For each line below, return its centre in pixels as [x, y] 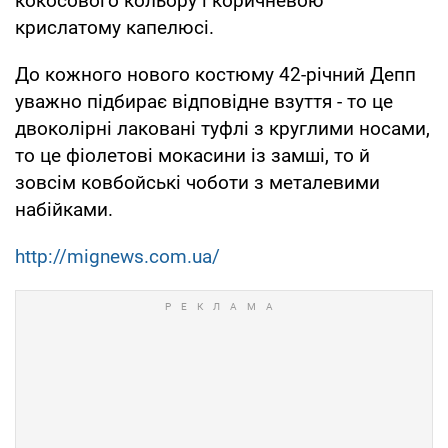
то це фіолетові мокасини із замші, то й [192, 155]
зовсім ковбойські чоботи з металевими [197, 182]
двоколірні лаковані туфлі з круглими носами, [222, 128]
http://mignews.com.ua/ [117, 256]
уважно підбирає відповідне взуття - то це [204, 101]
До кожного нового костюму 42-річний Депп [215, 74]
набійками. [64, 209]
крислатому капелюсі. [114, 27]
